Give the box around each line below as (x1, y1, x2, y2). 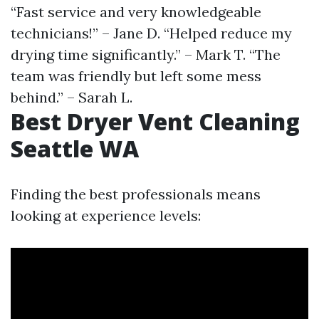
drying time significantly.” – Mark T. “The (11, 46, 281, 63)
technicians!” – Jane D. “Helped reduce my (11, 24, 292, 42)
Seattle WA (11, 133, 139, 164)
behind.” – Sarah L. (11, 88, 132, 106)
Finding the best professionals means (11, 185, 261, 203)
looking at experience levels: (11, 206, 201, 224)
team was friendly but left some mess (11, 67, 261, 85)
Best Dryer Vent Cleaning (11, 106, 300, 137)
